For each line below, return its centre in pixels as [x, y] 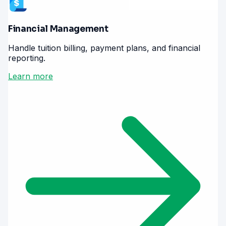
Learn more [31, 76]
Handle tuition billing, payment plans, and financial [104, 48]
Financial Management [58, 29]
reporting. [27, 58]
